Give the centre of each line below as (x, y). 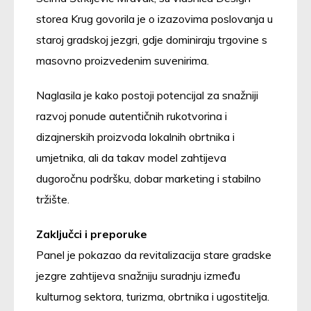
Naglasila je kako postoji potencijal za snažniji (147, 95)
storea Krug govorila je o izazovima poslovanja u (154, 18)
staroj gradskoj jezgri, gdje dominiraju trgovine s (152, 39)
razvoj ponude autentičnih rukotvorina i (132, 116)
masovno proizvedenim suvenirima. (123, 60)
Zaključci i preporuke (92, 234)
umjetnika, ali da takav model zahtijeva (131, 157)
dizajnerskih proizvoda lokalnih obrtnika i (135, 136)
